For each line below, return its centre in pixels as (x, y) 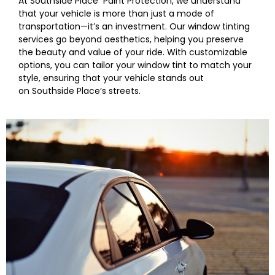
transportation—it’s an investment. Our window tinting (134, 27)
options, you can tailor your (78, 65)
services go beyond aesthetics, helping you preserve (131, 40)
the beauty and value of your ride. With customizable (133, 52)
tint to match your (212, 65)
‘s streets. (120, 91)
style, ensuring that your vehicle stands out (111, 78)
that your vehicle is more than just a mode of (116, 14)
